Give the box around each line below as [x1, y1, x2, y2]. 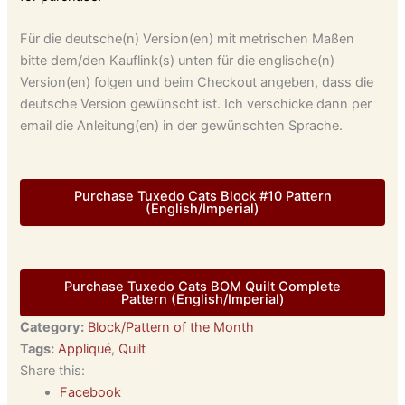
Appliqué [58, 340, 112, 357]
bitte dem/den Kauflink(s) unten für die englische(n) [20, 52, 335, 70]
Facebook [60, 383, 122, 400]
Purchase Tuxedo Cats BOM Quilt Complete [64, 278, 341, 295]
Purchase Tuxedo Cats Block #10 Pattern [73, 188, 332, 205]
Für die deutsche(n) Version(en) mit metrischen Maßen [20, 31, 355, 48]
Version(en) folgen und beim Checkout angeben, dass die [20, 74, 374, 91]
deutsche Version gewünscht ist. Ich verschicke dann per [20, 96, 372, 113]
